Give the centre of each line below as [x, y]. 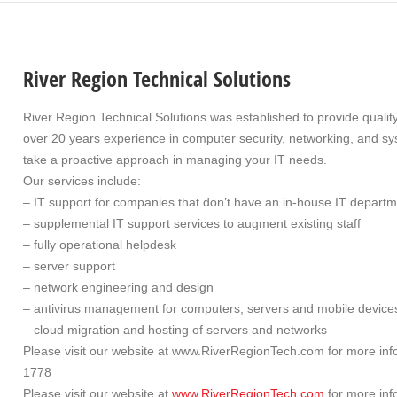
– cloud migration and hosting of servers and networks [175, 329]
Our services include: [82, 180]
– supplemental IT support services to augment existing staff [192, 223]
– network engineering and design [119, 287]
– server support [70, 265]
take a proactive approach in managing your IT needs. [175, 159]
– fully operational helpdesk [100, 244]
